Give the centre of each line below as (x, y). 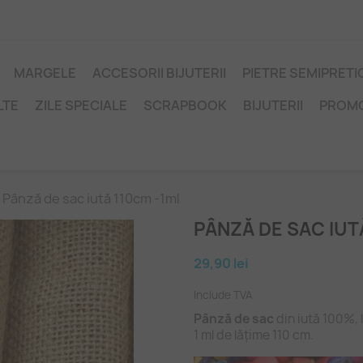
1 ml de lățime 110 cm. (254, 335)
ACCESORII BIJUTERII (159, 73)
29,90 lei (221, 263)
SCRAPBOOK (185, 105)
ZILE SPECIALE (81, 105)
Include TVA (223, 295)
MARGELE (45, 73)
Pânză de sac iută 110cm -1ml (91, 199)
